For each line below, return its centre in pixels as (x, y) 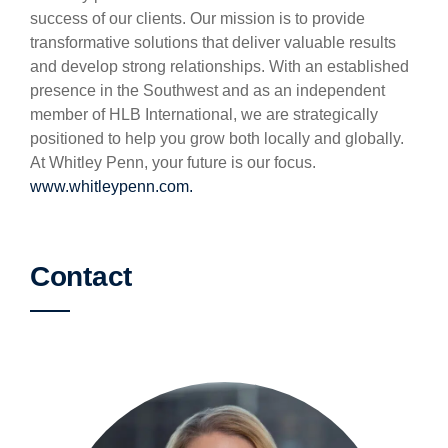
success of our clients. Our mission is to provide (197, 18)
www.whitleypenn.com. (111, 186)
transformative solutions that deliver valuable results (213, 42)
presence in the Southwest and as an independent (207, 90)
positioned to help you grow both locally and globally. (217, 138)
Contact (81, 276)
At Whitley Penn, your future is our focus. (173, 162)
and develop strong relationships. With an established (219, 66)
